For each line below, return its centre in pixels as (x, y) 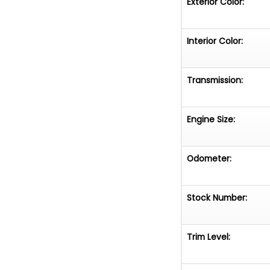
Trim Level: (209, 237)
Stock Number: (217, 197)
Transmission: (215, 80)
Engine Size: (211, 119)
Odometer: (209, 158)
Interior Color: (215, 41)
